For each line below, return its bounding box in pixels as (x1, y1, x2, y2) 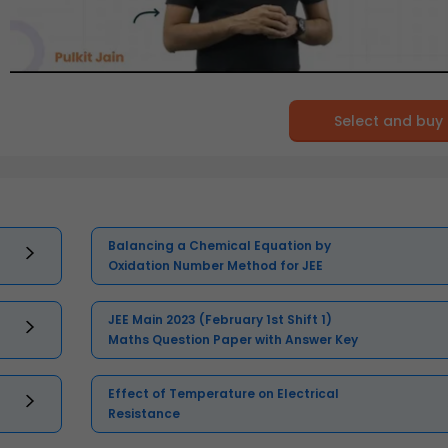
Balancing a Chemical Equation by (108, 237, 332, 255)
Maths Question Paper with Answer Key (108, 331, 359, 349)
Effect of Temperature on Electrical (108, 385, 340, 403)
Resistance (108, 405, 181, 423)
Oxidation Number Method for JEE (108, 257, 324, 275)
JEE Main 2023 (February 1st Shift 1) (108, 311, 333, 329)
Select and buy (334, 111, 444, 132)
